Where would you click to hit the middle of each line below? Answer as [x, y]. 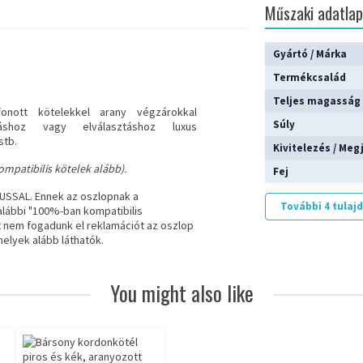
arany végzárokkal [143, 112]
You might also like [181, 293]
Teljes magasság [317, 101]
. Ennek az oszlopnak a [84, 196]
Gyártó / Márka [310, 54]
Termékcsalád [310, 78]
